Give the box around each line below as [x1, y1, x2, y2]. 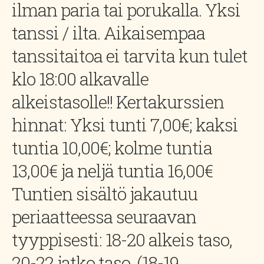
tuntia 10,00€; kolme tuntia [12, 136, 212, 159]
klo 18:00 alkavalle [12, 67, 148, 90]
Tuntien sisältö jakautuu [12, 182, 197, 205]
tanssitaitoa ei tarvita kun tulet [12, 44, 247, 67]
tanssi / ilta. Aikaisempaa [12, 21, 205, 44]
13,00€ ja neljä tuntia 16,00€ [12, 159, 213, 182]
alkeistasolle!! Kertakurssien [12, 90, 224, 113]
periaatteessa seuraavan [12, 205, 196, 228]
